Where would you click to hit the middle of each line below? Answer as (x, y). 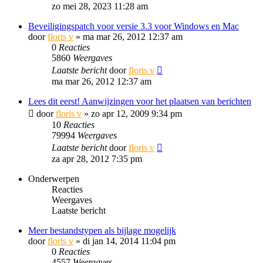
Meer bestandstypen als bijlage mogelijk (102, 230)
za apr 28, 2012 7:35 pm (97, 159)
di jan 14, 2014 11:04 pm (129, 241)
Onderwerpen (54, 179)
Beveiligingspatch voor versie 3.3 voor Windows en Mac (134, 26)
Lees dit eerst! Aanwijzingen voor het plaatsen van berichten (140, 101)
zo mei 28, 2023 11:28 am (100, 6)
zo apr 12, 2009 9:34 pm (136, 114)
